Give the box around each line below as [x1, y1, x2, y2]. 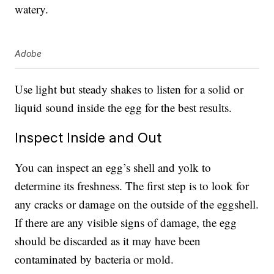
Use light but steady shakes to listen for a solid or [15, 81, 244, 97]
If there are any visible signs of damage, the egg [15, 215, 237, 231]
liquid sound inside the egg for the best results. [15, 100, 232, 116]
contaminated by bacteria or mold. [15, 251, 174, 267]
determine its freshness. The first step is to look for [15, 178, 250, 194]
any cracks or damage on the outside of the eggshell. [15, 196, 259, 212]
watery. [15, 1, 49, 17]
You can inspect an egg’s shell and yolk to [15, 160, 212, 176]
